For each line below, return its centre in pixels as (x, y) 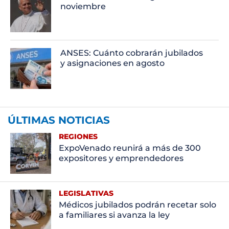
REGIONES (78, 136)
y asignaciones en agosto (113, 63)
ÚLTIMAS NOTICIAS (59, 120)
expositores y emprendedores (121, 158)
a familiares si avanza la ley (114, 215)
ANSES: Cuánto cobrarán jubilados (132, 53)
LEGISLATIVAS (86, 193)
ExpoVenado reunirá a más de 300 (130, 148)
